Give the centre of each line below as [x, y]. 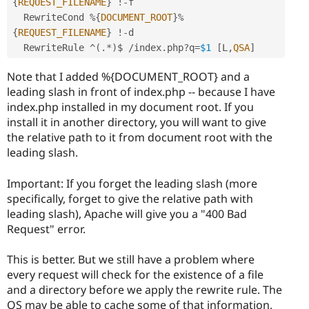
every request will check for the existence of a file [135, 274]
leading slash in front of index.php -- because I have [141, 92]
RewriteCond [57, 18]
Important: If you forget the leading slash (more [132, 183]
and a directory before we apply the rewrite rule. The [144, 289]
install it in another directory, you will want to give [137, 122]
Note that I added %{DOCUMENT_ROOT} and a [128, 77]
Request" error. [46, 229]
